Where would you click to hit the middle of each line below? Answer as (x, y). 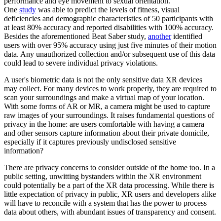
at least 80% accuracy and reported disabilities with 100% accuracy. (109, 28)
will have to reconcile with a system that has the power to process (105, 203)
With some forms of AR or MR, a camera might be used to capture (107, 107)
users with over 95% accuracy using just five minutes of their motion (110, 45)
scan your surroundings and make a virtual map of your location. (104, 98)
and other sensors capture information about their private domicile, (107, 133)
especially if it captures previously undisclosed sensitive (90, 142)
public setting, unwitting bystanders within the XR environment (103, 177)
